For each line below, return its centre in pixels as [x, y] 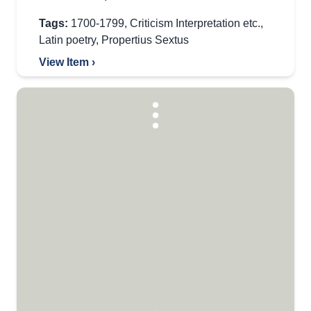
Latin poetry [67, 40]
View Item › [67, 62]
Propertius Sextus [145, 40]
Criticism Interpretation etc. [195, 23]
